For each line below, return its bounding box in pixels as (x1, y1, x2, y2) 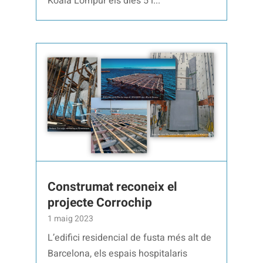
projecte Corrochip (48, 194, 153, 213)
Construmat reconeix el (48, 178, 178, 197)
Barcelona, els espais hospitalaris (48, 247, 188, 261)
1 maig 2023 (48, 213, 94, 225)
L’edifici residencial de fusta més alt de (48, 231, 212, 245)
